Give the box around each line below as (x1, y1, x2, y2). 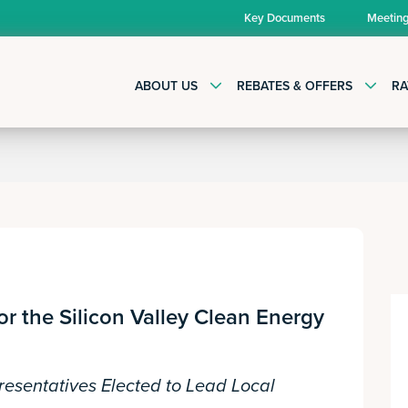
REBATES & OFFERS (237, 78, 353, 94)
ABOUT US (135, 78, 199, 94)
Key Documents (243, 11, 325, 25)
